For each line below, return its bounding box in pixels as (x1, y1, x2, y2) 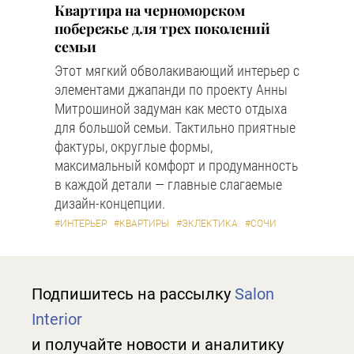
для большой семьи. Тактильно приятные (55, 119, 296, 136)
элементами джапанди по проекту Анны (55, 81, 288, 98)
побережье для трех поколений (55, 19, 270, 38)
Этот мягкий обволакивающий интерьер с (55, 62, 299, 79)
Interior (32, 310, 82, 329)
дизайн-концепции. (55, 195, 165, 212)
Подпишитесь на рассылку (32, 284, 235, 303)
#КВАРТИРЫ (114, 218, 169, 229)
